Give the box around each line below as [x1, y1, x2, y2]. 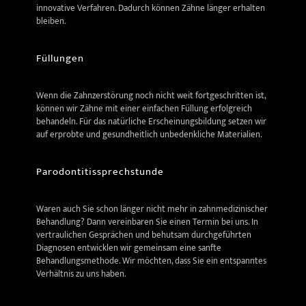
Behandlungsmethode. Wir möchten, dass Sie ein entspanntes [36, 253, 266, 268]
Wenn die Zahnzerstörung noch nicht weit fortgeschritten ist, [36, 87, 266, 103]
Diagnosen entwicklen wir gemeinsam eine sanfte [36, 240, 221, 255]
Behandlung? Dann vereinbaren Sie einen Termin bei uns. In [36, 214, 258, 229]
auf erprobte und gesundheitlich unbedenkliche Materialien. [36, 126, 262, 142]
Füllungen [36, 49, 84, 67]
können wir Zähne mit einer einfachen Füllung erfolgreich [36, 100, 252, 116]
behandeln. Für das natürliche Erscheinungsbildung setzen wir [36, 113, 266, 129]
